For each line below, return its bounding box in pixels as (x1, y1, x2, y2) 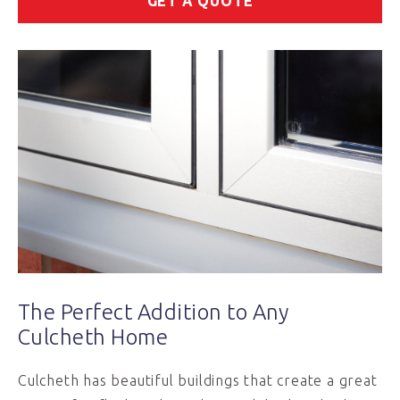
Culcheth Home (18, 325, 169, 349)
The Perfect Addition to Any (18, 300, 289, 324)
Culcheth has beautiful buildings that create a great (18, 372, 378, 388)
